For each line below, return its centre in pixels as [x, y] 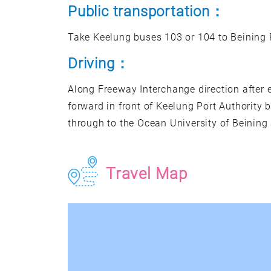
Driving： [99, 64]
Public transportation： [146, 11]
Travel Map [147, 174]
